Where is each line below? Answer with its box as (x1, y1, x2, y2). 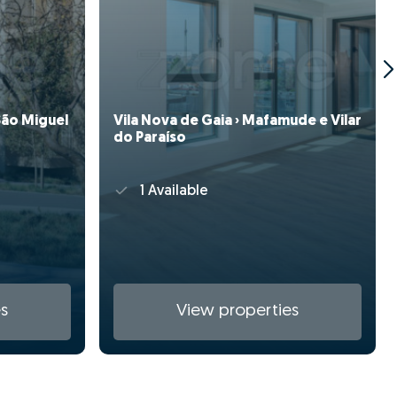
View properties (176, 303, 299, 321)
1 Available (136, 184, 208, 199)
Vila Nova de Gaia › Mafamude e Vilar (113, 113, 362, 128)
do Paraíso (113, 130, 186, 145)
